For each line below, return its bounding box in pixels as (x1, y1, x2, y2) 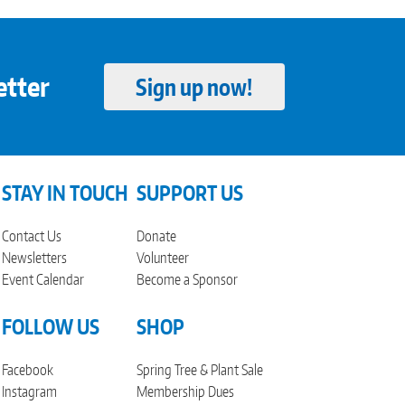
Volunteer (137, 249, 189, 267)
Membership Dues (137, 382, 234, 400)
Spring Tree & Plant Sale (137, 361, 263, 379)
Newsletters (2, 249, 67, 267)
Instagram (2, 382, 57, 400)
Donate (137, 227, 176, 245)
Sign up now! (136, 72, 252, 101)
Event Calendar (2, 270, 84, 288)
